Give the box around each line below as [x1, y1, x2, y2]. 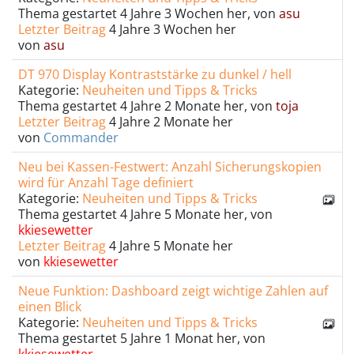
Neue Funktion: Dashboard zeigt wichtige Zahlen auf [18, 282, 328, 299]
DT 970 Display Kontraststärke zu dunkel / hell [18, 66, 292, 83]
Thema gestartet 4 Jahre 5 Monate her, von [18, 205, 273, 223]
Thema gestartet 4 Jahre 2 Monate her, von [18, 97, 276, 115]
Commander [43, 129, 119, 146]
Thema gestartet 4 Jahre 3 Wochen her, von [18, 5, 279, 22]
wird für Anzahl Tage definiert [18, 174, 194, 191]
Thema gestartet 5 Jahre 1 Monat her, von [18, 330, 265, 347]
